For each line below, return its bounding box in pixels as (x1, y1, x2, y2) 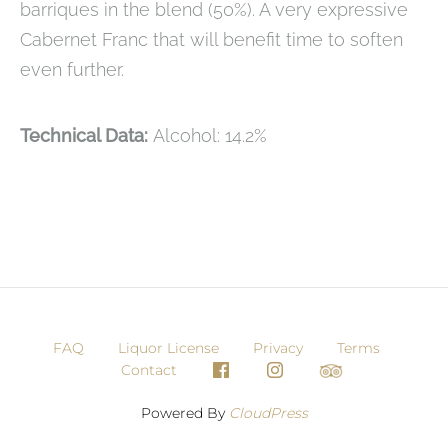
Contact (120, 360, 177, 379)
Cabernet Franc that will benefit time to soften (20, 29, 403, 51)
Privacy (253, 339, 303, 358)
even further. (20, 59, 124, 81)
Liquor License (118, 339, 219, 358)
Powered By (140, 404, 229, 423)
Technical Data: (20, 125, 153, 147)
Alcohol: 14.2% (153, 125, 267, 147)
